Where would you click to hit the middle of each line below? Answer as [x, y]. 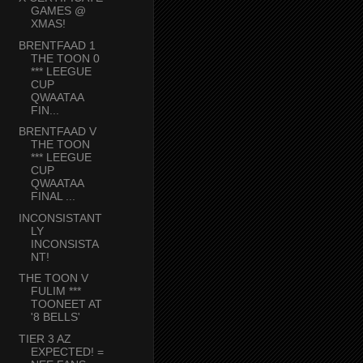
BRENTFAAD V [57, 132]
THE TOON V [53, 278]
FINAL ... [53, 196]
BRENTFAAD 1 [57, 45]
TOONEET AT [66, 304]
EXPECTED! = [67, 351]
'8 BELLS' [55, 317]
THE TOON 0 [65, 58]
